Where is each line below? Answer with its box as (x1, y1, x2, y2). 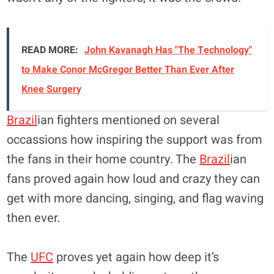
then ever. (7, 209, 61, 227)
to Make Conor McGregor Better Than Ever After (21, 62, 235, 77)
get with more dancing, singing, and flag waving (7, 190, 264, 207)
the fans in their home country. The (7, 150, 200, 168)
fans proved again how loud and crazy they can (7, 170, 261, 188)
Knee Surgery (21, 82, 82, 97)
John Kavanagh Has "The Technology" (84, 43, 253, 57)
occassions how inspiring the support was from (7, 131, 263, 149)
